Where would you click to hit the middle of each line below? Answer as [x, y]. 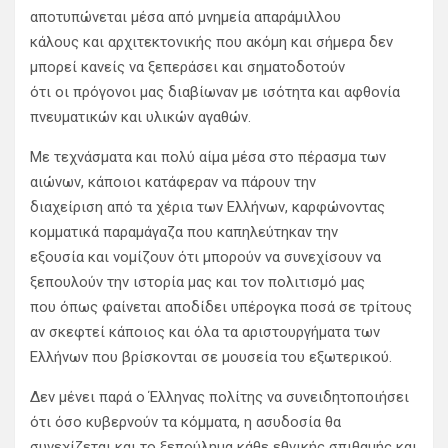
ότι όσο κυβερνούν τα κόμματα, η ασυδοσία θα [185, 422]
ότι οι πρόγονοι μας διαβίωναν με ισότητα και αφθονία [215, 92]
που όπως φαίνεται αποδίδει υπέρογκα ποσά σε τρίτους [221, 307]
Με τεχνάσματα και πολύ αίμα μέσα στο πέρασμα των [208, 157]
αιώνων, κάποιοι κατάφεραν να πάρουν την [173, 182]
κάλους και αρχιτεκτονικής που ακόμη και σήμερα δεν [211, 42]
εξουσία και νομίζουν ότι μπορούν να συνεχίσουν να [205, 257]
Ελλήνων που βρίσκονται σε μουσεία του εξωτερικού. [211, 357]
